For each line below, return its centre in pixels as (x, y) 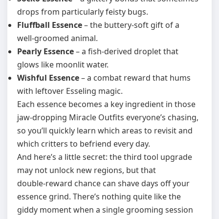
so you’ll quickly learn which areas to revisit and (105, 131)
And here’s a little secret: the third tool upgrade (105, 157)
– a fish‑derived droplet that (126, 51)
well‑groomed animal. (57, 38)
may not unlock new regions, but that (87, 170)
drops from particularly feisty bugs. (83, 12)
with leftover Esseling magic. (70, 91)
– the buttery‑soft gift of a (131, 25)
